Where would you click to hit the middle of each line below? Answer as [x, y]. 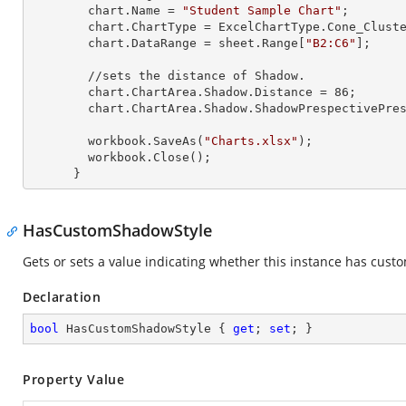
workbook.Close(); [59, 157]
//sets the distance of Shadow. [59, 76]
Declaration [62, 297]
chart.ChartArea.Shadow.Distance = [211, 92]
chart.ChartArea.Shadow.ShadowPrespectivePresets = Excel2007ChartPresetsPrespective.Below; [59, 108]
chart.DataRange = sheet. [175, 43]
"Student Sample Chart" [262, 10]
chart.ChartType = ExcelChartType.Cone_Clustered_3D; [59, 27]
